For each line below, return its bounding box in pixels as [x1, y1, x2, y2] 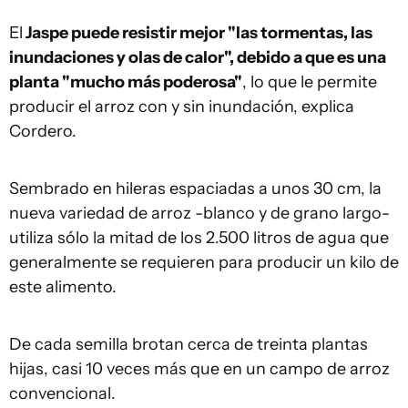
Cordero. [9, 121, 76, 141]
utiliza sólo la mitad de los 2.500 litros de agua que [9, 228, 389, 248]
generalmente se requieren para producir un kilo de [9, 252, 399, 272]
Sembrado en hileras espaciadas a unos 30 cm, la [9, 178, 382, 199]
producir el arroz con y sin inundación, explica [9, 97, 354, 117]
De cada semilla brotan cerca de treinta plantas [9, 334, 368, 354]
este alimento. [9, 277, 117, 297]
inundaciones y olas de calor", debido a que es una [9, 47, 386, 67]
